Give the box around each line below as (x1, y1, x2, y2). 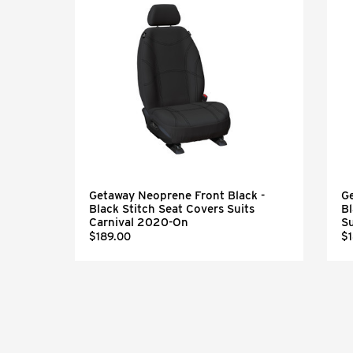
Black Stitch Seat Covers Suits (89, 202, 255, 216)
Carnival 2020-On (89, 215, 188, 229)
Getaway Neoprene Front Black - (89, 188, 265, 203)
